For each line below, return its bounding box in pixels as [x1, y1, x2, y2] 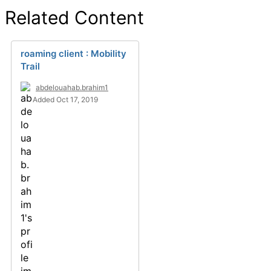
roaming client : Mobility [21, 48, 126, 59]
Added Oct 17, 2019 [33, 95, 98, 104]
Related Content [5, 7, 144, 28]
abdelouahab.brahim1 [36, 83, 108, 92]
